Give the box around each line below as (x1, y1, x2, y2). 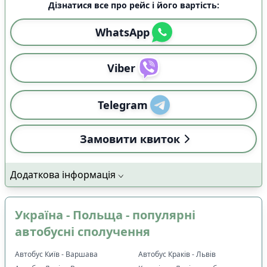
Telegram (97, 97, 148, 112)
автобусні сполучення (15, 223, 150, 240)
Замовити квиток (80, 131, 180, 146)
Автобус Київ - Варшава (15, 249, 98, 259)
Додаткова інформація (10, 167, 116, 181)
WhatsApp (95, 24, 150, 39)
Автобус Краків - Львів (138, 249, 216, 259)
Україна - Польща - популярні (15, 206, 195, 223)
